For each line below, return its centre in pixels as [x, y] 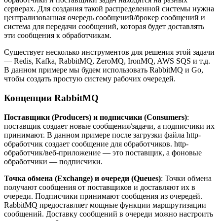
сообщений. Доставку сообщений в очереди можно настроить [109, 214]
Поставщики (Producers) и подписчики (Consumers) [95, 117]
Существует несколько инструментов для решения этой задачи [109, 52]
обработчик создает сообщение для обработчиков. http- [96, 144]
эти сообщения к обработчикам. [58, 36]
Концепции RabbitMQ [51, 98]
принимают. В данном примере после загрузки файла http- [102, 135]
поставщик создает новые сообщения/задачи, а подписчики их [109, 126]
